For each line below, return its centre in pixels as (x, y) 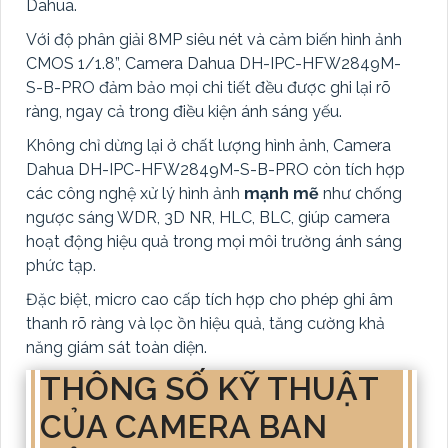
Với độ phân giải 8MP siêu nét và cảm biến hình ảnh (214, 40)
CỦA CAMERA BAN (183, 427)
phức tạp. (61, 266)
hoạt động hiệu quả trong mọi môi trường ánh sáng (214, 242)
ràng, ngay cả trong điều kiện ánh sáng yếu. (184, 112)
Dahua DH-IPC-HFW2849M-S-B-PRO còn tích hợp (215, 170)
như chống (360, 194)
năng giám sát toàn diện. (116, 348)
